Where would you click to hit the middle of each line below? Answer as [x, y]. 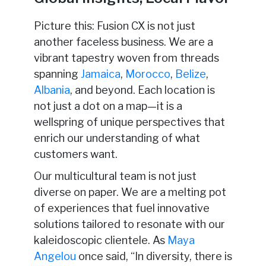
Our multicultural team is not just [115, 176]
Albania [52, 90]
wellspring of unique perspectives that [129, 122]
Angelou [55, 256]
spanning [57, 74]
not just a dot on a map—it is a [108, 106]
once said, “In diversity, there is [154, 256]
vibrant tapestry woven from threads [126, 58]
